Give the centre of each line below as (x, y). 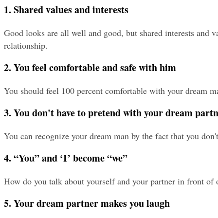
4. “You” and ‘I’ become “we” (66, 158)
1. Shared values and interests (66, 9)
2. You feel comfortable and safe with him (90, 67)
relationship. (26, 45)
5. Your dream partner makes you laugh (87, 203)
